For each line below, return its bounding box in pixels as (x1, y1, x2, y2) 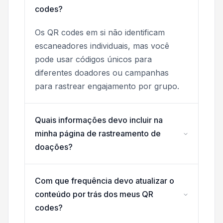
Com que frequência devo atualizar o (35, 176, 174, 186)
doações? (35, 142, 73, 152)
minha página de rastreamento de (35, 128, 161, 139)
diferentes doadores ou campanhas (35, 68, 169, 78)
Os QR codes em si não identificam (35, 27, 165, 38)
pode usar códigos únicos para (35, 54, 152, 65)
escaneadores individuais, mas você (35, 41, 169, 51)
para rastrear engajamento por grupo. (35, 81, 179, 92)
